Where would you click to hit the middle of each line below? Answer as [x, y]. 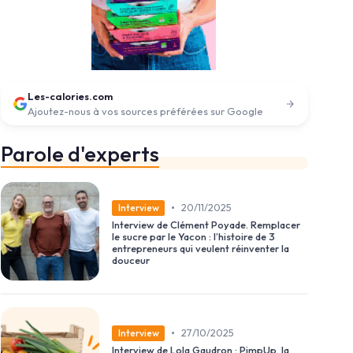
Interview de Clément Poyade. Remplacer [206, 224]
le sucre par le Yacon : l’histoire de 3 [193, 236]
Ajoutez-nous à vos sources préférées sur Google [145, 111]
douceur [131, 260]
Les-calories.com [70, 97]
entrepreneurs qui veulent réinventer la [201, 248]
